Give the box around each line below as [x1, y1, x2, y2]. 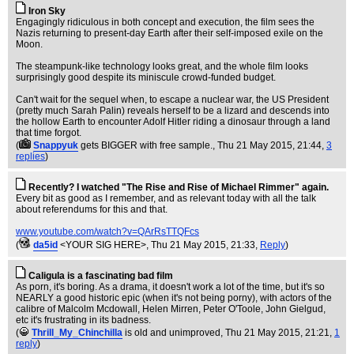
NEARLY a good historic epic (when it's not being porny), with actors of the [16, 292, 332, 303]
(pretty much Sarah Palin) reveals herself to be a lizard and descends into [16, 105, 330, 116]
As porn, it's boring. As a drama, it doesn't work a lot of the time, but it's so [16, 281, 325, 292]
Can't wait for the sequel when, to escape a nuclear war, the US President [16, 94, 329, 105]
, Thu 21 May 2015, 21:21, [220, 327, 334, 338]
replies [16, 151, 45, 162]
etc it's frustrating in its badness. [16, 314, 151, 326]
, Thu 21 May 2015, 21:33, [146, 239, 260, 250]
